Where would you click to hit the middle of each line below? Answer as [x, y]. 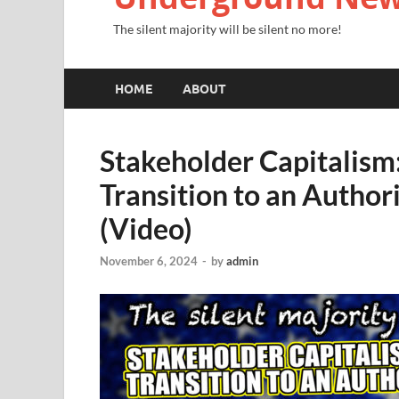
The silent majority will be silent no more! [228, 29]
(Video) [146, 229]
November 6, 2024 [149, 261]
